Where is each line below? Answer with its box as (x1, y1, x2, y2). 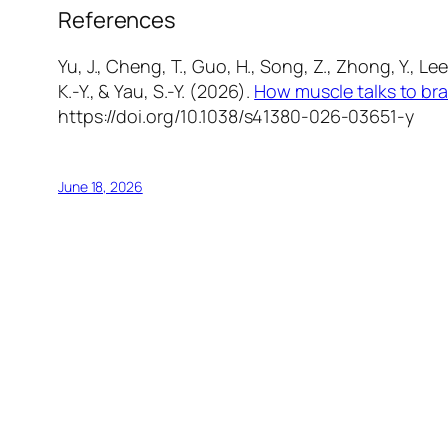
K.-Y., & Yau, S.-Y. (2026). (58, 79, 255, 104)
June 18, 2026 (58, 177, 143, 197)
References (58, 5, 176, 36)
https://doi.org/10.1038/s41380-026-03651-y (58, 104, 414, 129)
